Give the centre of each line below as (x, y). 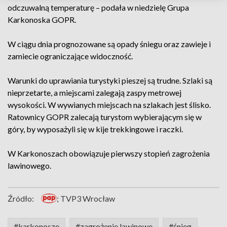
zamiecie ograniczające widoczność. (70, 56)
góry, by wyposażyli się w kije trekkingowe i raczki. (95, 129)
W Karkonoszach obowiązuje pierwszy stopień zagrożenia (109, 153)
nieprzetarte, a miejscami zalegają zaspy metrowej (94, 92)
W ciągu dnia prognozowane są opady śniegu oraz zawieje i (109, 44)
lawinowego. (30, 165)
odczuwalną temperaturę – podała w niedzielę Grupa (98, 7)
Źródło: (21, 198)
